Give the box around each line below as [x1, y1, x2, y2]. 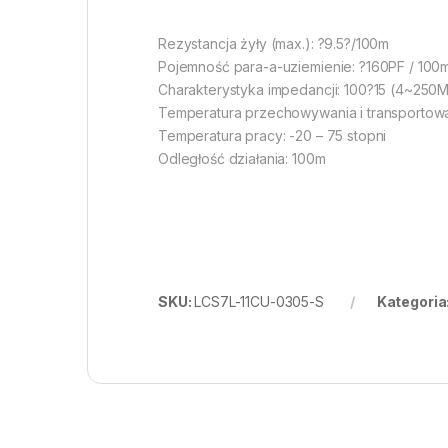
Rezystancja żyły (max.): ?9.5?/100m [158, 35, 390, 53]
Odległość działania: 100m [158, 150, 326, 168]
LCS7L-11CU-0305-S [194, 293, 324, 311]
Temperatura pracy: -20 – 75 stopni [158, 127, 387, 145]
